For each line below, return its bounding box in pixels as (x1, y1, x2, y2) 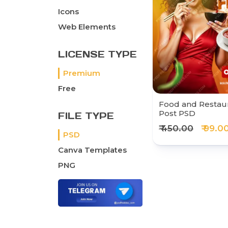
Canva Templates (58, 145, 127, 155)
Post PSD (159, 108, 195, 119)
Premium (63, 68, 100, 78)
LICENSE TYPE (58, 48, 137, 61)
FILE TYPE (58, 110, 114, 122)
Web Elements (58, 22, 116, 32)
